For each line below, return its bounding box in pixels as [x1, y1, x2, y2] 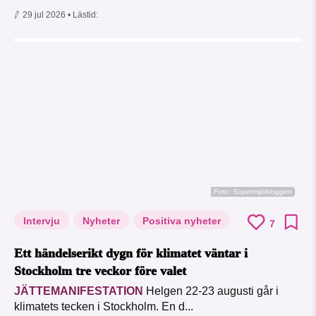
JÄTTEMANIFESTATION [14, 285, 143, 298]
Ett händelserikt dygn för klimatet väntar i [14, 246, 248, 261]
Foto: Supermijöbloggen [214, 188, 292, 196]
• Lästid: [68, 10, 98, 20]
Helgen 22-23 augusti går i [143, 285, 279, 298]
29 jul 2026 [23, 10, 66, 20]
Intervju [23, 215, 60, 227]
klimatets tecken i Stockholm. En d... [14, 300, 193, 313]
